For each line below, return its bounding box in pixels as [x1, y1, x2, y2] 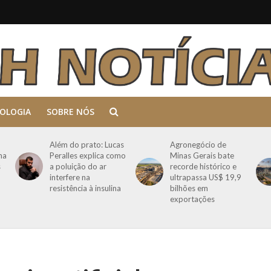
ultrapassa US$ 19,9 [169, 172, 241, 182]
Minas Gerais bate [169, 151, 234, 160]
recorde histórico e [169, 162, 237, 171]
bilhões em [169, 183, 208, 193]
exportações [169, 194, 215, 204]
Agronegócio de [169, 140, 226, 149]
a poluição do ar [49, 162, 106, 171]
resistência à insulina [49, 183, 123, 193]
